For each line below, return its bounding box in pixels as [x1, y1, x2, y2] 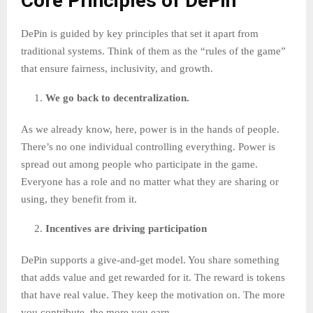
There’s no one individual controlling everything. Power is [21, 141, 275, 153]
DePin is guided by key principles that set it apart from [21, 28, 259, 40]
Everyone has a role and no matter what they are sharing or [21, 176, 279, 188]
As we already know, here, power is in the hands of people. [21, 124, 279, 136]
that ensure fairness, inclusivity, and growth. [21, 63, 213, 75]
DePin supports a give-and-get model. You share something [21, 254, 279, 266]
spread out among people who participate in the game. [21, 159, 258, 170]
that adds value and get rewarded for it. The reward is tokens [21, 272, 285, 284]
